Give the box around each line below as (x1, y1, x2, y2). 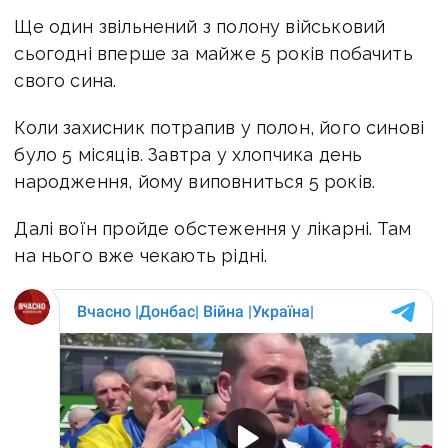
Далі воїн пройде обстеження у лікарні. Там (14, 217, 411, 239)
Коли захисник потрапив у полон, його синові (14, 116, 425, 138)
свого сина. (14, 69, 117, 91)
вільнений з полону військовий (107, 15, 386, 37)
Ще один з (14, 15, 108, 37)
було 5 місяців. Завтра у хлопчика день (14, 143, 363, 165)
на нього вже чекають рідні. (14, 244, 268, 266)
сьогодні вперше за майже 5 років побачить (14, 42, 413, 64)
